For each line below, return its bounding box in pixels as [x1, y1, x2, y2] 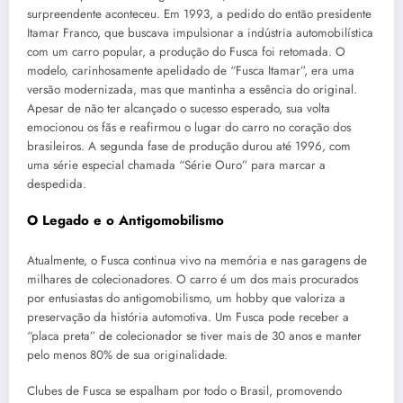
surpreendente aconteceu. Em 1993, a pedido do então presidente [27, 4, 372, 22]
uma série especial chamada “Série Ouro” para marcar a [27, 156, 326, 174]
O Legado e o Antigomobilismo [27, 210, 224, 231]
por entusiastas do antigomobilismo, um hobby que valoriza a [27, 289, 345, 307]
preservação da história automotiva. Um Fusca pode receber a [27, 308, 349, 326]
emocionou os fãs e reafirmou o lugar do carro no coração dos [27, 118, 351, 136]
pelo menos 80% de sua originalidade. [27, 345, 228, 363]
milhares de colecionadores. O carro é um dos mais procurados [27, 270, 358, 288]
